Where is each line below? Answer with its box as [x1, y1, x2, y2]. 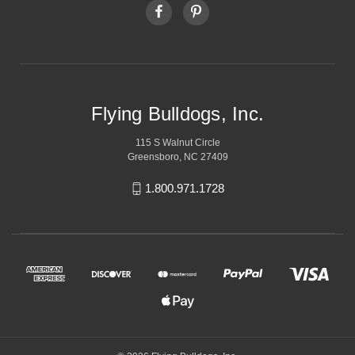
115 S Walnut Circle [135, 136, 220, 148]
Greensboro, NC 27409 [127, 151, 228, 162]
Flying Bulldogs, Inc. [90, 102, 265, 124]
